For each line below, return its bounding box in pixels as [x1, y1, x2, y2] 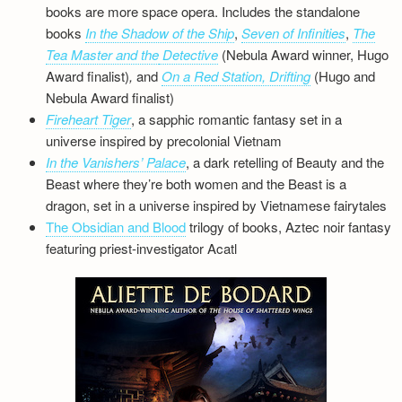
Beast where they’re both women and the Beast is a [46, 174, 347, 193]
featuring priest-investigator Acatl [46, 239, 238, 258]
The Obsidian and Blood [46, 217, 187, 236]
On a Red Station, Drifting [162, 66, 311, 85]
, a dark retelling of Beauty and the [186, 153, 385, 171]
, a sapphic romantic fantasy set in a [131, 109, 343, 128]
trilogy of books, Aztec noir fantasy [186, 217, 392, 236]
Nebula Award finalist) [46, 88, 175, 107]
